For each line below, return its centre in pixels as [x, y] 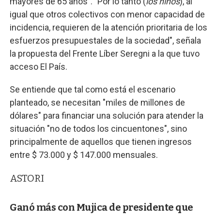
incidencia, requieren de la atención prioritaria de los [108, 27]
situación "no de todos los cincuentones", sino [98, 128]
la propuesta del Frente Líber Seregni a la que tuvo [105, 53]
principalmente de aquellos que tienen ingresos [101, 141]
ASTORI [27, 178]
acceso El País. [39, 66]
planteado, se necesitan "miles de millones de [97, 102]
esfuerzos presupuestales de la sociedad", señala [105, 40]
